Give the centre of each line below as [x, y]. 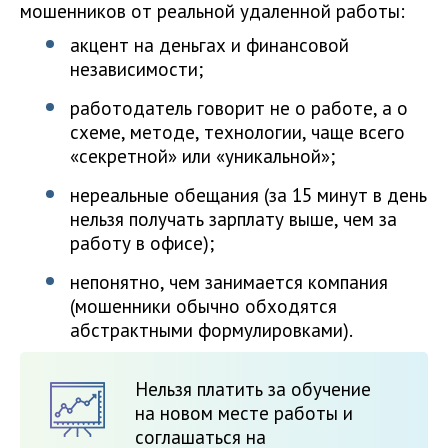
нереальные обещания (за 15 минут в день [248, 195]
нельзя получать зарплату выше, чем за [233, 219]
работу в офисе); [142, 243]
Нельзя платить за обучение [253, 389]
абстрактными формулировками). [211, 330]
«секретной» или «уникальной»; [202, 156]
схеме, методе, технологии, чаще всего [237, 132]
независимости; [136, 69]
